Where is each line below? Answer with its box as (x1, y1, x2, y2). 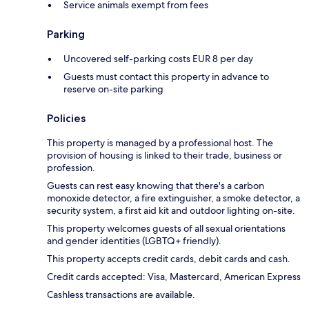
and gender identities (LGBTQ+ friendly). (47, 235, 221, 248)
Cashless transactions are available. (47, 288, 195, 301)
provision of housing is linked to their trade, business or (47, 149, 282, 162)
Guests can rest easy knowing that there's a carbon (47, 179, 264, 192)
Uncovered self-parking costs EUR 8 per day (63, 52, 253, 66)
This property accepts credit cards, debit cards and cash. (47, 252, 290, 266)
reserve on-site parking (63, 83, 163, 96)
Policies (47, 112, 86, 126)
